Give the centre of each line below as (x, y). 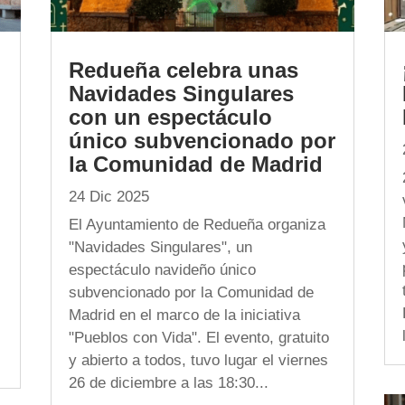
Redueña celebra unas (183, 71)
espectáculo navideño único (162, 270)
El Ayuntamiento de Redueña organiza (197, 225)
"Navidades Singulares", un (160, 248)
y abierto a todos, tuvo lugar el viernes (198, 361)
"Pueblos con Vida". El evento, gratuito (198, 338)
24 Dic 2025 (108, 197)
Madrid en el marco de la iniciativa (184, 316)
